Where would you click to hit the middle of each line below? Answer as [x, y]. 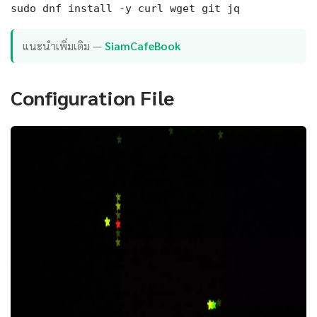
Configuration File [92, 97]
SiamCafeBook [143, 46]
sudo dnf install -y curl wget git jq [125, 8]
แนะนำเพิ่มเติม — [64, 46]
